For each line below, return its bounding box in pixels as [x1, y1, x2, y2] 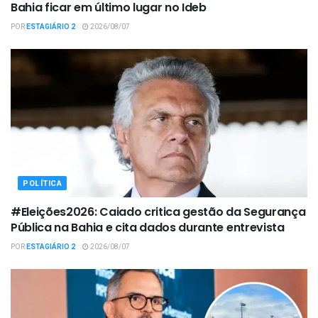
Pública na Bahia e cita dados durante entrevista [11, 219, 285, 236]
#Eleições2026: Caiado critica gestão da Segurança [11, 203, 306, 220]
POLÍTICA [23, 177, 62, 190]
